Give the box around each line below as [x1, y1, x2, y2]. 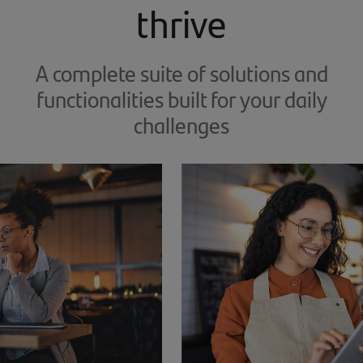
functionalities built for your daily [36, 83, 327, 115]
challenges [134, 109, 229, 141]
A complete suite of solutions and [35, 57, 328, 89]
